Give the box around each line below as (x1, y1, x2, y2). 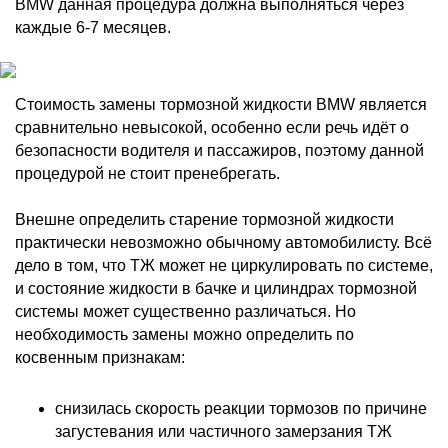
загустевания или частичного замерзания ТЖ (55, 423, 392, 440)
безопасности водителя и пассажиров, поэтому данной (15, 142, 424, 159)
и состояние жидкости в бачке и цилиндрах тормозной (15, 280, 417, 297)
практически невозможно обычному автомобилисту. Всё (15, 234, 432, 251)
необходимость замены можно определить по (15, 326, 354, 343)
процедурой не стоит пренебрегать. (15, 165, 280, 182)
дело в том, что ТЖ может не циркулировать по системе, (15, 257, 433, 274)
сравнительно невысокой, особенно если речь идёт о (15, 119, 409, 136)
